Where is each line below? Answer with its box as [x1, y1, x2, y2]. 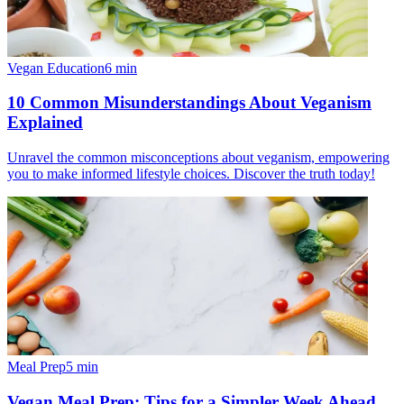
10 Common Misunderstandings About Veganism [7, 93, 372, 113]
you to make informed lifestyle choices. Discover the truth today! [7, 166, 375, 182]
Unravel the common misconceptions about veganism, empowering [7, 150, 390, 166]
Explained [7, 113, 83, 133]
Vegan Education [7, 60, 105, 76]
